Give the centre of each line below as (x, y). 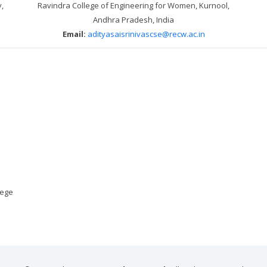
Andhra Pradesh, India (133, 19)
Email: (74, 34)
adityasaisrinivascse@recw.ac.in (146, 34)
